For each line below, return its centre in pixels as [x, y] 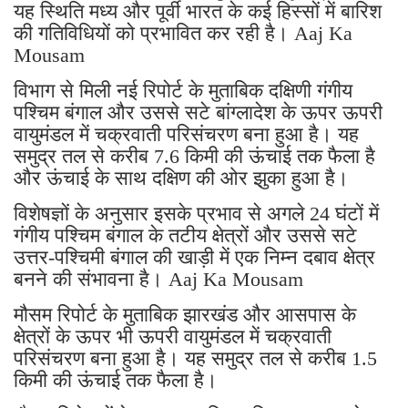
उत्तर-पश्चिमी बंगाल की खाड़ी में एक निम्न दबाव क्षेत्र [194, 257]
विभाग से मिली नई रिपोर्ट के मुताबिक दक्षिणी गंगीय [183, 90]
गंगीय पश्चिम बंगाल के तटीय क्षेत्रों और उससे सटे [185, 235]
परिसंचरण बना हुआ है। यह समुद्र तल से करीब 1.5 [195, 358]
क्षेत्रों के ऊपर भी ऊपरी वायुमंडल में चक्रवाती [173, 336]
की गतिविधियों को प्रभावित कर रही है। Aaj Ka [183, 33]
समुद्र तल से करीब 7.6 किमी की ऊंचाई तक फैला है [194, 156]
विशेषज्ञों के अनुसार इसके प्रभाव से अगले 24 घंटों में [196, 213]
